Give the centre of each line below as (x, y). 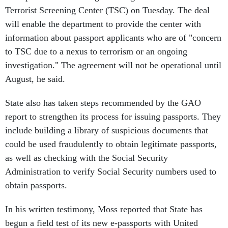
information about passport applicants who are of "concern (113, 38)
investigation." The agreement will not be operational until (113, 65)
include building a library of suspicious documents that (107, 130)
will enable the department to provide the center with (103, 24)
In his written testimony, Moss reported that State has (104, 209)
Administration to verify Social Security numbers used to (111, 172)
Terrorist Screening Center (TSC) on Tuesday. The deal (107, 10)
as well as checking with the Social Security (87, 158)
